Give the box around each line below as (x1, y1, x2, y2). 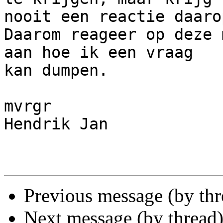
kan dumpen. (4, 61, 108, 80)
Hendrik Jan (4, 115, 108, 133)
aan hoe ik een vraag (4, 43, 203, 62)
